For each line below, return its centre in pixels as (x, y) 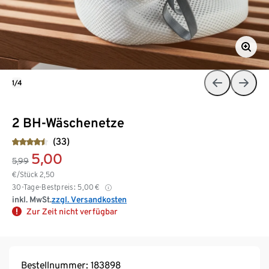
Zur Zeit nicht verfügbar (72, 211)
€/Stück (26, 174)
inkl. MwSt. (32, 199)
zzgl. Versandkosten (89, 199)
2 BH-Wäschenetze (68, 122)
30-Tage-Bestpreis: (44, 187)
